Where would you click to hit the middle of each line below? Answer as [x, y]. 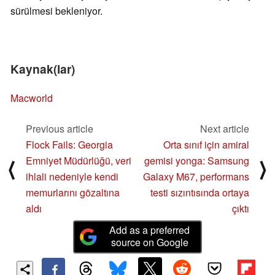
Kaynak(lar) [43, 69]
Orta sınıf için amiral [206, 145]
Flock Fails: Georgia [69, 145]
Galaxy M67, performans [196, 177]
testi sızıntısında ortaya [200, 193]
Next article [225, 129]
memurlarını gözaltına [73, 193]
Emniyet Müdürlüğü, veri [79, 161]
